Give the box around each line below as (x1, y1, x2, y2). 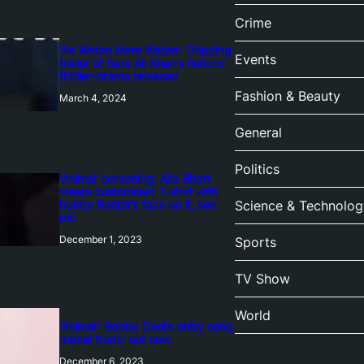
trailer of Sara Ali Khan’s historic (58, 56, 225, 71)
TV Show (234, 271, 290, 288)
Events (234, 51, 276, 68)
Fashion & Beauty (234, 88, 340, 105)
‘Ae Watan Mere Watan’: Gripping (58, 43, 232, 58)
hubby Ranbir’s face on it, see (58, 197, 216, 212)
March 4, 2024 (58, 92, 127, 105)
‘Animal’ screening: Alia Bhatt (58, 171, 210, 186)
